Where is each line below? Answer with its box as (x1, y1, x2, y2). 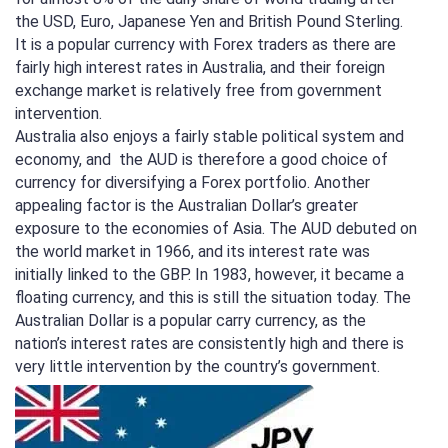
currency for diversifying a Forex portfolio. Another (15, 173, 370, 193)
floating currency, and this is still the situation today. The (15, 288, 411, 308)
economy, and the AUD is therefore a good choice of (15, 150, 388, 170)
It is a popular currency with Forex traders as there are (15, 35, 396, 55)
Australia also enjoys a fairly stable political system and (15, 127, 404, 147)
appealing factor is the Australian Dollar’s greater (15, 196, 358, 216)
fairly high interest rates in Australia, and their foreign (15, 58, 385, 78)
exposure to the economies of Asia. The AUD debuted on (15, 219, 417, 239)
